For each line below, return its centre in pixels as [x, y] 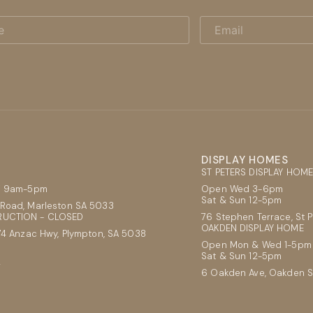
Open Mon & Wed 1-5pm [256, 245]
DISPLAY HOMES [245, 160]
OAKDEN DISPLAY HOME [253, 228]
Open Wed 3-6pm [242, 189]
